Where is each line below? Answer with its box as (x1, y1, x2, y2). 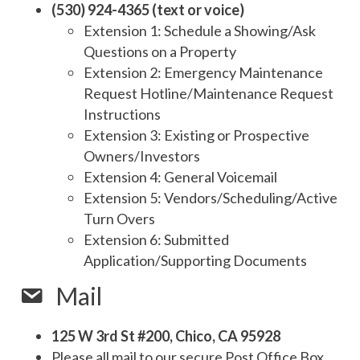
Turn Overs (84, 210, 155, 228)
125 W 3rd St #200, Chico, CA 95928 (51, 327, 280, 346)
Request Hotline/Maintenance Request (84, 84, 333, 103)
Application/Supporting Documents (84, 252, 307, 270)
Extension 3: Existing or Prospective (84, 126, 309, 145)
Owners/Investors (84, 147, 200, 166)
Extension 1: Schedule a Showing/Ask (84, 22, 316, 40)
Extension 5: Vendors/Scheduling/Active (84, 189, 337, 207)
